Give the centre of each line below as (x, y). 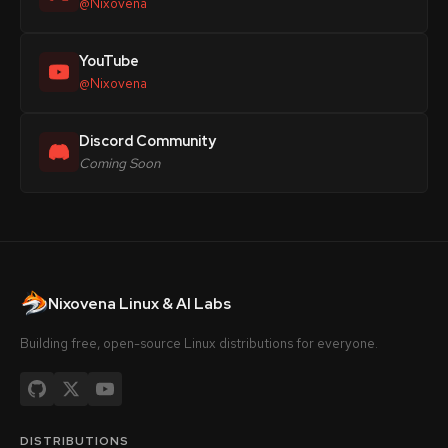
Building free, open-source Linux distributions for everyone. (199, 343)
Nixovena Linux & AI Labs (139, 304)
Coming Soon (119, 163)
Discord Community (147, 140)
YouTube (109, 60)
